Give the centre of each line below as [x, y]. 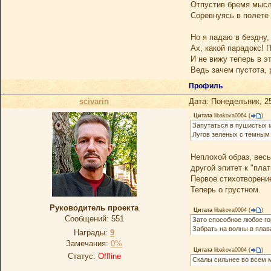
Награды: [92, 233]
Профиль [207, 86]
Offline [109, 256]
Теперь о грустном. [226, 190]
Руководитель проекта [94, 208]
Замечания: [88, 243]
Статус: [83, 256]
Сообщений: [88, 219]
